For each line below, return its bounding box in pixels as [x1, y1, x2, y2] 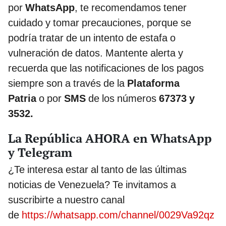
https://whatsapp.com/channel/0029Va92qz [22, 209, 214, 221]
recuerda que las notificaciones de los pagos [8, 62, 204, 75]
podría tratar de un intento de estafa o [8, 32, 176, 44]
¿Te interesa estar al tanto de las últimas [8, 163, 187, 176]
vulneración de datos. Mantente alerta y [8, 47, 183, 60]
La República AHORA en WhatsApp [8, 130, 212, 147]
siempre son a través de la [8, 77, 127, 90]
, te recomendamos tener [75, 2, 187, 14]
